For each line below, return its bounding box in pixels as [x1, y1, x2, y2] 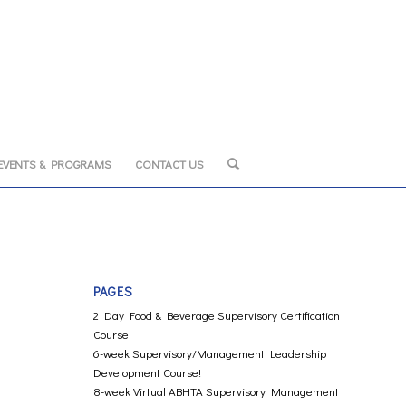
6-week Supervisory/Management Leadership [93, 345, 327, 361]
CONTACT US [134, 156, 204, 171]
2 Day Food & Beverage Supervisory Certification [93, 307, 341, 323]
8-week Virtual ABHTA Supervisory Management [93, 383, 340, 399]
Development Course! [93, 364, 202, 380]
